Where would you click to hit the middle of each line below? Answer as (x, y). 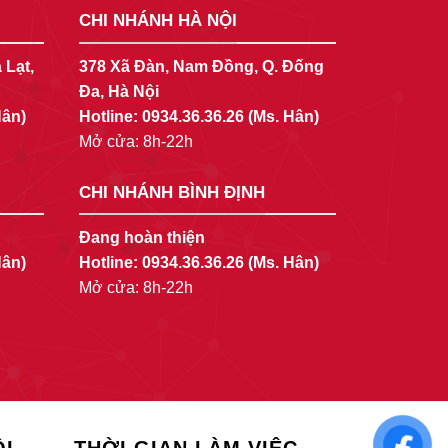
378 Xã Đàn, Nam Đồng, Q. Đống (201, 66)
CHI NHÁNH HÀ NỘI (157, 21)
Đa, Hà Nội (118, 91)
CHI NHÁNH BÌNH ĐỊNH (171, 192)
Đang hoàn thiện (141, 238)
